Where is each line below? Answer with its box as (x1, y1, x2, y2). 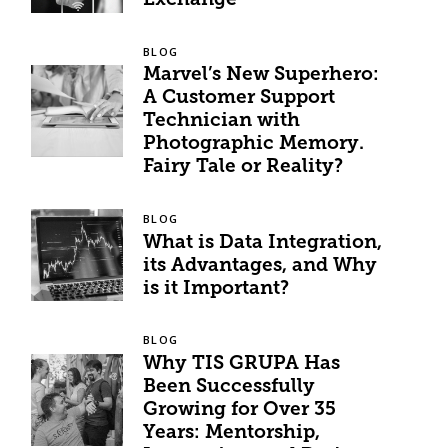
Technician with (143, 112, 301, 132)
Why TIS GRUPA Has (143, 354, 341, 374)
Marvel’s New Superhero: (143, 66, 380, 86)
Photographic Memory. (143, 135, 365, 155)
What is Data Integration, (143, 233, 383, 253)
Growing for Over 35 (143, 400, 337, 420)
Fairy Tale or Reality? (143, 158, 344, 178)
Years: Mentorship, (143, 423, 321, 443)
